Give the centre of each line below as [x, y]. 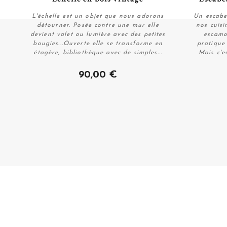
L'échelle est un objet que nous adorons [98, 16]
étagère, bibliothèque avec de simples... [98, 52]
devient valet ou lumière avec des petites [98, 34]
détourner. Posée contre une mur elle [98, 25]
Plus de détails [98, 63]
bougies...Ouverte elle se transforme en [98, 43]
